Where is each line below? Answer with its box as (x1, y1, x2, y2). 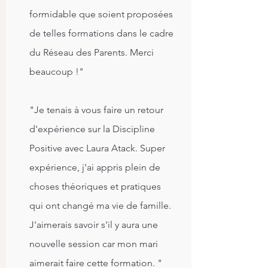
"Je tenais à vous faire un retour (29, 104, 163, 115)
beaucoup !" (29, 66, 84, 77)
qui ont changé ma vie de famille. (29, 200, 171, 211)
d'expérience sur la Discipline (29, 123, 155, 135)
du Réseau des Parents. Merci (29, 47, 154, 58)
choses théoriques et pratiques (29, 181, 161, 192)
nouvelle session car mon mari (29, 238, 158, 249)
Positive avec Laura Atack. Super (29, 142, 165, 154)
